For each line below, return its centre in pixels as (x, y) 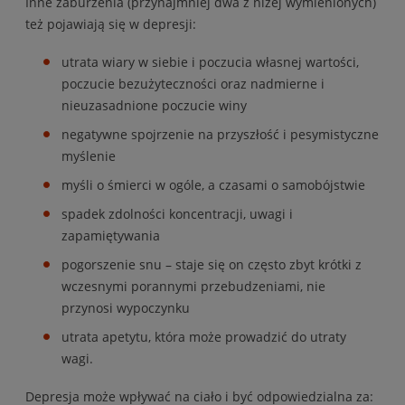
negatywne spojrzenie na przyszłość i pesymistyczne (220, 134)
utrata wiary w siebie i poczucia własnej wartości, (210, 61)
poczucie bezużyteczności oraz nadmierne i (193, 83)
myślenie (89, 155)
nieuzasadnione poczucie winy (154, 105)
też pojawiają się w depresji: (111, 24)
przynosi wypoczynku (126, 307)
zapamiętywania (111, 235)
